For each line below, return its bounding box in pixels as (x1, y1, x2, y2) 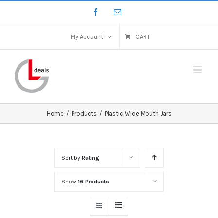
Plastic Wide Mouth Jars (104, 109, 172, 117)
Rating (81, 154, 99, 161)
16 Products (77, 178, 109, 185)
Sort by (61, 154, 82, 161)
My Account (71, 33, 103, 40)
